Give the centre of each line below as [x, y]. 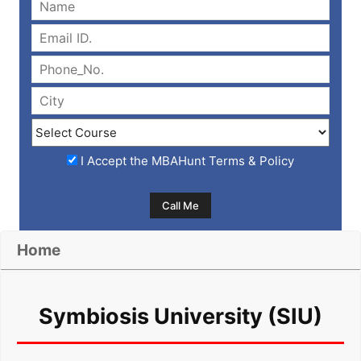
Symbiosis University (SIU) [180, 317]
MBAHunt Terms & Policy [223, 161]
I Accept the [113, 161]
